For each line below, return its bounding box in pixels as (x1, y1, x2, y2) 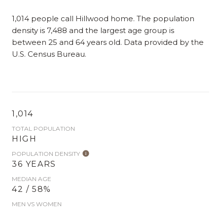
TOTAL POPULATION (12, 125, 75, 132)
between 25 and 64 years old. (12, 37, 122, 47)
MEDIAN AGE (12, 175, 51, 183)
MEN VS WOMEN (12, 200, 62, 208)
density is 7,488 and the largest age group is (12, 26, 174, 35)
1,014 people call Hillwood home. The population (12, 14, 194, 23)
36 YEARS (12, 159, 56, 169)
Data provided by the (122, 37, 204, 47)
